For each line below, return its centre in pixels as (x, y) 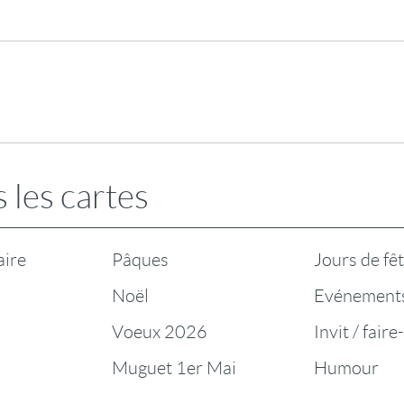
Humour (346, 368)
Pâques (141, 260)
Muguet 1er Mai (174, 368)
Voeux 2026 (160, 332)
